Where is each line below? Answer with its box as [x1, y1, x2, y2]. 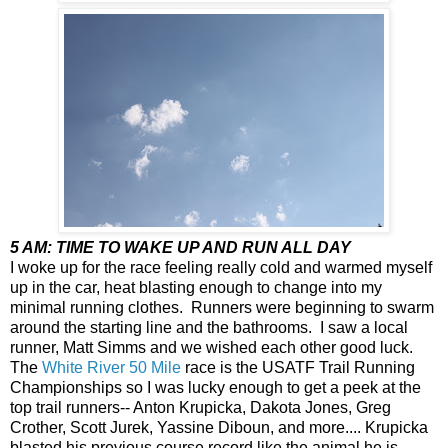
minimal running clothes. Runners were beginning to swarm [10, 298, 434, 316]
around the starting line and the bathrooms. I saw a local [10, 318, 408, 336]
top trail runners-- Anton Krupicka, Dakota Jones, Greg [10, 398, 391, 416]
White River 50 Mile [42, 358, 181, 376]
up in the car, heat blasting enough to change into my [10, 278, 382, 296]
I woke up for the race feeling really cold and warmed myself [10, 258, 432, 276]
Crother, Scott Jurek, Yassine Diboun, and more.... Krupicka [10, 418, 428, 436]
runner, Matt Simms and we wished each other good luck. [10, 338, 417, 356]
